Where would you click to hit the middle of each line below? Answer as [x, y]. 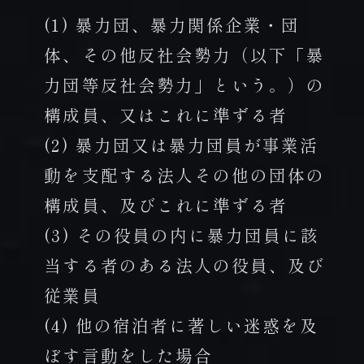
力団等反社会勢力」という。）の [185, 84]
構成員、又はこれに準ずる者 [166, 114]
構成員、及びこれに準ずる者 [166, 204]
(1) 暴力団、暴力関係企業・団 [172, 24]
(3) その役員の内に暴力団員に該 [182, 234]
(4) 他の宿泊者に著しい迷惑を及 [182, 325]
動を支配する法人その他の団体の [185, 174]
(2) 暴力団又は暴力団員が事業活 [182, 144]
